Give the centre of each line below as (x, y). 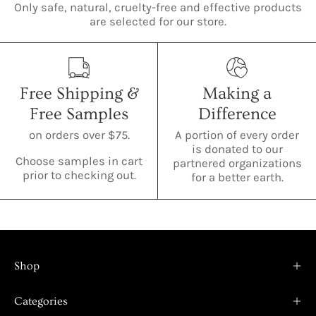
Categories (41, 301)
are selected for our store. (158, 22)
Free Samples (79, 114)
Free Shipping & (79, 94)
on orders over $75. (79, 135)
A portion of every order (237, 135)
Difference (237, 114)
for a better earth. (237, 178)
